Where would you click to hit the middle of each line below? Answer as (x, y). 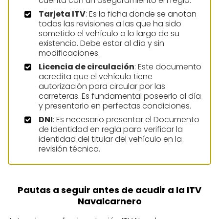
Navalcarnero (109, 201)
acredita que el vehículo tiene (96, 77)
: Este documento (168, 67)
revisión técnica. (69, 149)
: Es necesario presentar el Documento (126, 120)
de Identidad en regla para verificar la (111, 130)
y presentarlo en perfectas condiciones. (115, 106)
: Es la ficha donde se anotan (141, 14)
